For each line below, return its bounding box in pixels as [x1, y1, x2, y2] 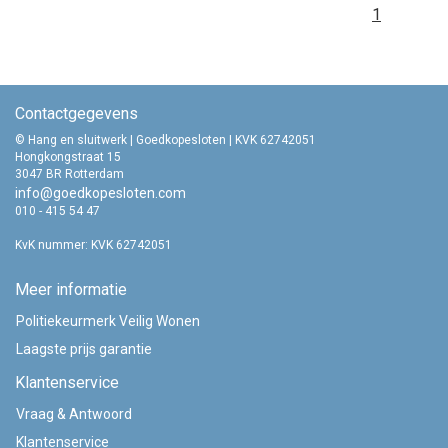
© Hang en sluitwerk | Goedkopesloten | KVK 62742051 [15, 133, 316, 147]
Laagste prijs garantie [16, 341, 152, 357]
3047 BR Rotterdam [15, 167, 124, 181]
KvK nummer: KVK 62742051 [15, 238, 172, 252]
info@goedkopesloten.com [15, 185, 186, 201]
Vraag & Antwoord [16, 406, 132, 422]
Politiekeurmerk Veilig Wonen [16, 313, 200, 329]
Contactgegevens [15, 104, 138, 123]
